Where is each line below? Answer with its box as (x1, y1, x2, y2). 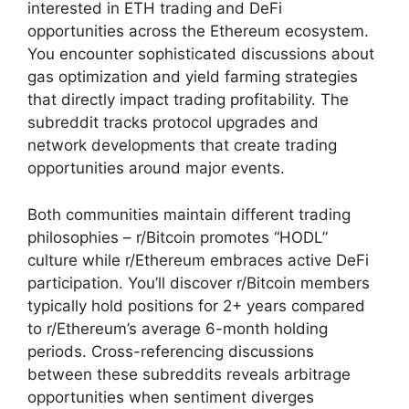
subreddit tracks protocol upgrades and (27, 113, 319, 132)
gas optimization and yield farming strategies (27, 68, 358, 87)
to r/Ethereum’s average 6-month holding (27, 319, 328, 338)
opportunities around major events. (27, 159, 285, 178)
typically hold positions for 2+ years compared (27, 296, 365, 315)
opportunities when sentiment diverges (27, 387, 314, 406)
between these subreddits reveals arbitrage (27, 364, 351, 383)
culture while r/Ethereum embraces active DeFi (27, 250, 369, 269)
